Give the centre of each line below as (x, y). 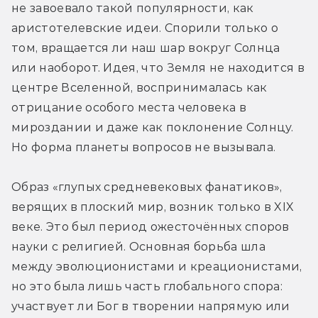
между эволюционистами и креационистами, (157, 267)
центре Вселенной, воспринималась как (139, 88)
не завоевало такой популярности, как (133, 9)
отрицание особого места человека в (129, 108)
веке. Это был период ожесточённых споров (150, 227)
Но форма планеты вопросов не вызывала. (144, 148)
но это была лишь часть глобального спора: (147, 287)
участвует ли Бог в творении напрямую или (151, 307)
